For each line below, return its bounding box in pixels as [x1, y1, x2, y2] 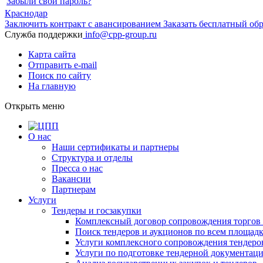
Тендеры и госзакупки [52, 205, 141, 215]
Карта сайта [28, 49, 76, 59]
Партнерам [52, 184, 96, 194]
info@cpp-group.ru [85, 29, 157, 39]
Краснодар [5, 8, 48, 18]
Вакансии [52, 174, 91, 184]
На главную [28, 81, 76, 91]
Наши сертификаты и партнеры [52, 142, 179, 152]
